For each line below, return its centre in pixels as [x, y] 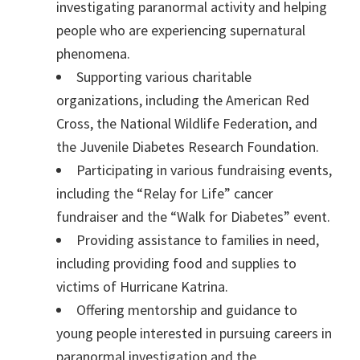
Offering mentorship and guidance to [187, 310]
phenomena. [93, 54]
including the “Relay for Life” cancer [165, 194]
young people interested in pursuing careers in [194, 333]
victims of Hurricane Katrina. [142, 287]
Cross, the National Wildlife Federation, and [187, 124]
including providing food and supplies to [176, 264]
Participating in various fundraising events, [204, 170]
